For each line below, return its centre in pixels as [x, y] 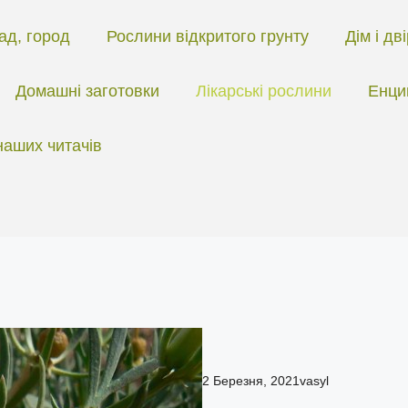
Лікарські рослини [263, 91]
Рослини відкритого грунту [207, 36]
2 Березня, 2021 [251, 380]
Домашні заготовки [87, 91]
